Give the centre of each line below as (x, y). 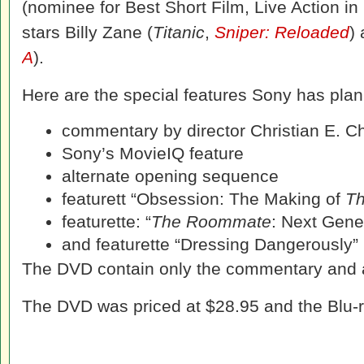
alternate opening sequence (170, 176)
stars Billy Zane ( (87, 32)
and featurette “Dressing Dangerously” (210, 244)
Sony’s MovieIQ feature (153, 153)
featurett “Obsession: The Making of (204, 199)
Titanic (179, 32)
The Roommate (211, 221)
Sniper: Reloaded (282, 32)
